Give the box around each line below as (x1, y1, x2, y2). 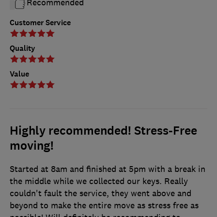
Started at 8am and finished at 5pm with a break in (10, 163, 205, 174)
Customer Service (10, 17, 71, 28)
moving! (10, 138, 54, 154)
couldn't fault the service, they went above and (10, 187, 191, 199)
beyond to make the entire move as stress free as (10, 200, 199, 211)
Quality (10, 43, 35, 53)
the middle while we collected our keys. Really (10, 175, 188, 186)
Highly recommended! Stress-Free (10, 123, 197, 139)
